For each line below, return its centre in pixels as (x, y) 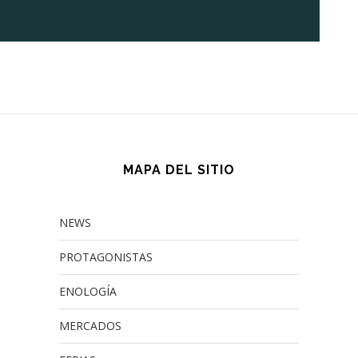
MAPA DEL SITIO (179, 169)
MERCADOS (90, 325)
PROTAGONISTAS (106, 257)
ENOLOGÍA (88, 291)
